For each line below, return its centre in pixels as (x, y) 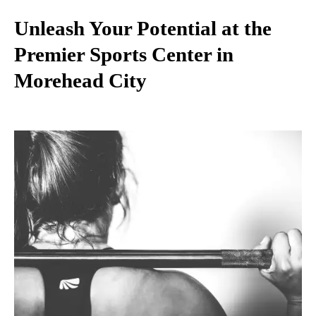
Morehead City (80, 81)
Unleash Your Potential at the (143, 29)
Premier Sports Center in (124, 55)
